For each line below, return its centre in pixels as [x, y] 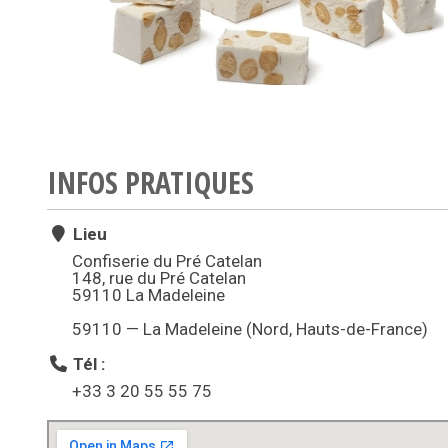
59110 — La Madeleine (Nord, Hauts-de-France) [250, 329]
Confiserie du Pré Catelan [167, 261]
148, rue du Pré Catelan [159, 278]
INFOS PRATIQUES [150, 182]
